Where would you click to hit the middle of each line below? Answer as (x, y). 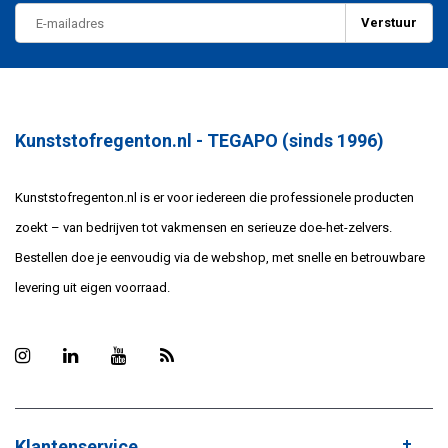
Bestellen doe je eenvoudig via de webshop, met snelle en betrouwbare (220, 258)
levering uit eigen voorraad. (92, 288)
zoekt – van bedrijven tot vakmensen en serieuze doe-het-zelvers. (203, 228)
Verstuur (389, 23)
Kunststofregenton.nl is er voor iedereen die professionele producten (214, 198)
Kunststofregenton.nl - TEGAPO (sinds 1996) (199, 141)
